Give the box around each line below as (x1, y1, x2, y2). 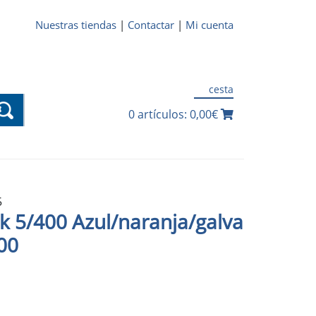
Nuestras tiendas (35, 18, 116, 32)
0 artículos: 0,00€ (128, 107, 221, 123)
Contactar (128, 18, 174, 32)
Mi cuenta (186, 18, 233, 32)
